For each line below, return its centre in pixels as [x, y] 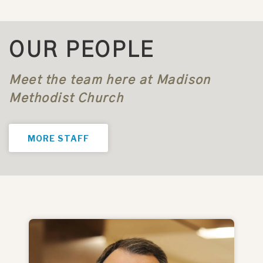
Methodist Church [66, 99]
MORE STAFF [58, 139]
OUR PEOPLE [82, 51]
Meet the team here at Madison [110, 80]
